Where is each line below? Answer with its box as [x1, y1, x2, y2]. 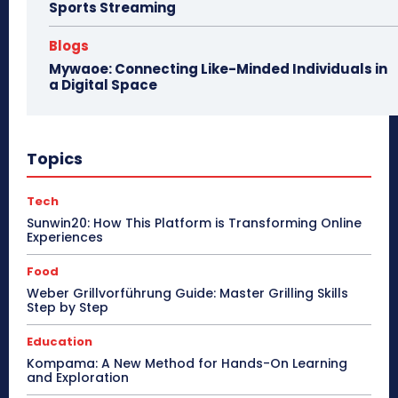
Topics [27, 147, 83, 170]
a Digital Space [49, 75, 157, 94]
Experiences [27, 227, 103, 246]
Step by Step [27, 298, 108, 316]
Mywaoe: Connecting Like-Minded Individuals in [49, 59, 387, 78]
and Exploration [27, 368, 129, 386]
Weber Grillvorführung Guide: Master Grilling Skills [27, 283, 348, 302]
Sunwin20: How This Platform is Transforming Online [27, 213, 362, 232]
